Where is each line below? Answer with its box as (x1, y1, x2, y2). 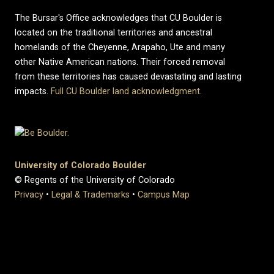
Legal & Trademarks (51, 189, 130, 200)
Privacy (15, 189, 43, 200)
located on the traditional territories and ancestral (15, 28, 212, 38)
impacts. (15, 86, 51, 97)
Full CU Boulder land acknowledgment (51, 86, 200, 97)
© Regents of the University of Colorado (15, 174, 175, 185)
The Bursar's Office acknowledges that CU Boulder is (15, 13, 222, 23)
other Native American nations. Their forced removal (15, 57, 225, 67)
